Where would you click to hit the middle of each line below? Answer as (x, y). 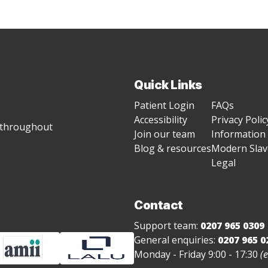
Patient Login (164, 105)
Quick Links (168, 85)
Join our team (165, 134)
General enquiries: (176, 240)
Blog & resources (173, 148)
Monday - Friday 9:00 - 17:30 (197, 254)
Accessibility (161, 120)
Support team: (167, 225)
